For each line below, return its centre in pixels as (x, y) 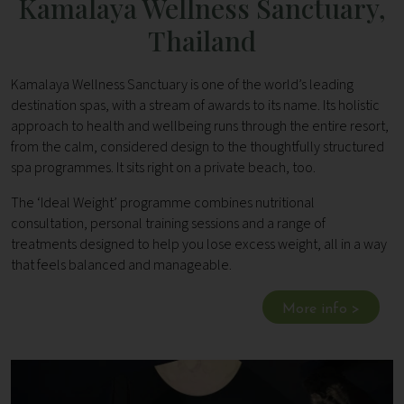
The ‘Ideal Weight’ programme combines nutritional (163, 203)
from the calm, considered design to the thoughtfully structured (197, 147)
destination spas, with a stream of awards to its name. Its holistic (195, 106)
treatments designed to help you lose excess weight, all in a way (199, 244)
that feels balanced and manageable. (121, 265)
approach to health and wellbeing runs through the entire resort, (200, 126)
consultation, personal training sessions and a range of (168, 224)
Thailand (202, 41)
